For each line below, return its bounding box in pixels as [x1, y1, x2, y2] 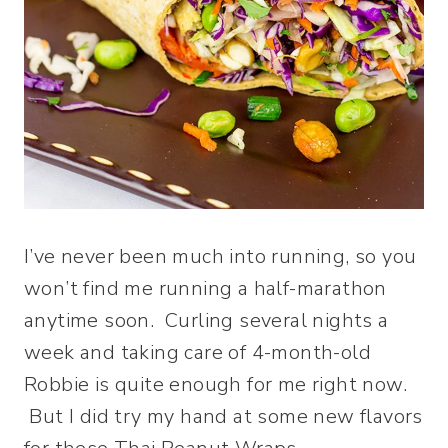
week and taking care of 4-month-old [24, 339, 371, 366]
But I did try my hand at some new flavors [24, 403, 423, 430]
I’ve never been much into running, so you [24, 243, 417, 270]
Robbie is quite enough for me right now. [24, 371, 407, 398]
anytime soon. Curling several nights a [24, 307, 389, 334]
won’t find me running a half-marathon [24, 275, 387, 302]
